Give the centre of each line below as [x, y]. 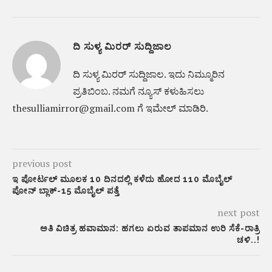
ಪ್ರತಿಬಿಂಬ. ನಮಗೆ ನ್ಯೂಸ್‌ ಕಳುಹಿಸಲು [138, 91]
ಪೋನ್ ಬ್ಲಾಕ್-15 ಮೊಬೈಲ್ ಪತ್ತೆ [66, 191]
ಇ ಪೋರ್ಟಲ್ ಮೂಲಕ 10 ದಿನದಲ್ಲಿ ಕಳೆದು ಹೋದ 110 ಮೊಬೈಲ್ [122, 179]
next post [239, 212]
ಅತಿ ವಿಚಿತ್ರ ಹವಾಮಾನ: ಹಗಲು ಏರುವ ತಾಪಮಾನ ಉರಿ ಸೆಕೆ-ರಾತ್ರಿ [150, 228]
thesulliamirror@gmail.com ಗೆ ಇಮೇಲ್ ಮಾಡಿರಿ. [110, 108]
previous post [42, 163]
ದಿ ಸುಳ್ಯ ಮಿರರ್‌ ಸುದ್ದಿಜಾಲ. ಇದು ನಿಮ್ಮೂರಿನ [149, 74]
